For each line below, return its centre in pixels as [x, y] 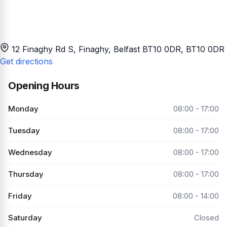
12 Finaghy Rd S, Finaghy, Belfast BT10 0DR [96, 49]
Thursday [26, 174]
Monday [23, 108]
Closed [206, 217]
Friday [20, 196]
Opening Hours [44, 85]
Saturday [25, 217]
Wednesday [30, 152]
